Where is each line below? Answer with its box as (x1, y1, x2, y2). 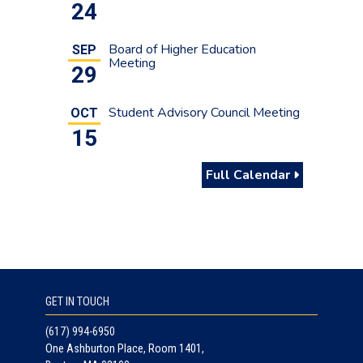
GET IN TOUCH (45, 294, 109, 308)
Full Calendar (206, 165, 293, 184)
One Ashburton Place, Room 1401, (45, 341, 204, 355)
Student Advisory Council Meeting (109, 103, 300, 122)
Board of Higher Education (109, 40, 256, 58)
